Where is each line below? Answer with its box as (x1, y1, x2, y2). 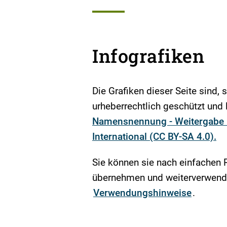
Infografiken (92, 43, 205, 68)
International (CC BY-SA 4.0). (92, 130, 216, 142)
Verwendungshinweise (93, 186, 192, 199)
